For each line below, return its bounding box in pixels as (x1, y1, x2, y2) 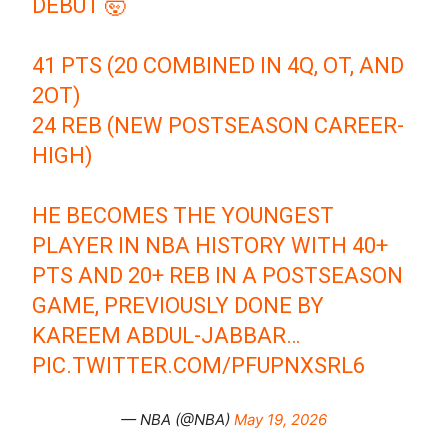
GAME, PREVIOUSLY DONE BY (32, 293, 325, 319)
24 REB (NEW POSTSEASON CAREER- (32, 113, 405, 139)
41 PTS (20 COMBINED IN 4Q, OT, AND (32, 53, 405, 79)
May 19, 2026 (234, 410, 327, 430)
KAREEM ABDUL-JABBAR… (32, 323, 301, 349)
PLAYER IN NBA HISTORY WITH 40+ (32, 233, 389, 259)
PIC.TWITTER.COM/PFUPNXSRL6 (32, 353, 366, 379)
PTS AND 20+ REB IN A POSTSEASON (32, 263, 404, 289)
